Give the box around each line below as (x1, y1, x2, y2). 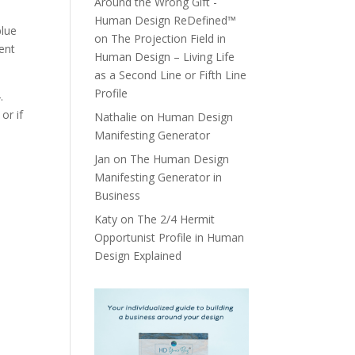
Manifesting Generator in (94, 170, 223, 185)
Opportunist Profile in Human (94, 230, 245, 245)
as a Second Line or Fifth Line (94, 67, 247, 82)
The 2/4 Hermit (137, 212, 216, 227)
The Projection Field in (111, 31, 227, 46)
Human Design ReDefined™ (94, 13, 237, 28)
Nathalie (94, 109, 138, 124)
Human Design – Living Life (94, 49, 235, 64)
